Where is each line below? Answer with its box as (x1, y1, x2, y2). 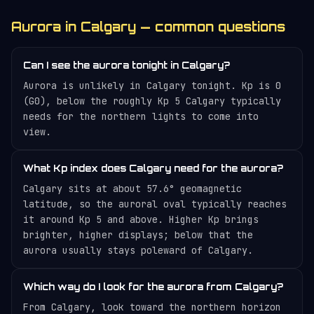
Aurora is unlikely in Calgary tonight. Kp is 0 (23, 79, 281, 92)
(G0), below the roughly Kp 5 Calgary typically (23, 95, 281, 107)
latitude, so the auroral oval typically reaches (23, 198, 287, 210)
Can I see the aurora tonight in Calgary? (23, 60, 230, 71)
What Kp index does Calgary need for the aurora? (23, 163, 283, 174)
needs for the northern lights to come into (23, 110, 259, 123)
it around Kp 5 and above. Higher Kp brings (23, 213, 259, 226)
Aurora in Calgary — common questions (11, 19, 285, 34)
